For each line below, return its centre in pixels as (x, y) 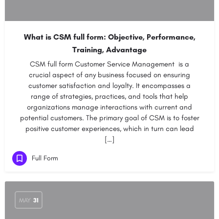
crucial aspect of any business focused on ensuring (109, 75)
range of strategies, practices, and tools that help (109, 96)
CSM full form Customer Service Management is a (109, 64)
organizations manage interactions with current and (109, 107)
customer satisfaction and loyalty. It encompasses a (109, 86)
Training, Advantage (109, 50)
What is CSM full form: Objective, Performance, (109, 37)
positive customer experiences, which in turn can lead (109, 129)
